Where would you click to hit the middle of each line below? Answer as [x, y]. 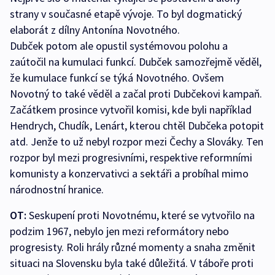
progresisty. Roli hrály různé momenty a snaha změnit [133, 247]
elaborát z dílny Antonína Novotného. [95, 30]
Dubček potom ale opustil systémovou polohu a [119, 46]
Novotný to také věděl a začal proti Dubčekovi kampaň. [136, 94]
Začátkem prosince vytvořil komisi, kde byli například [131, 110]
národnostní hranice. [57, 190]
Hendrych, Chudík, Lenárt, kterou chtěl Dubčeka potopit [137, 126]
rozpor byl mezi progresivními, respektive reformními [131, 158]
